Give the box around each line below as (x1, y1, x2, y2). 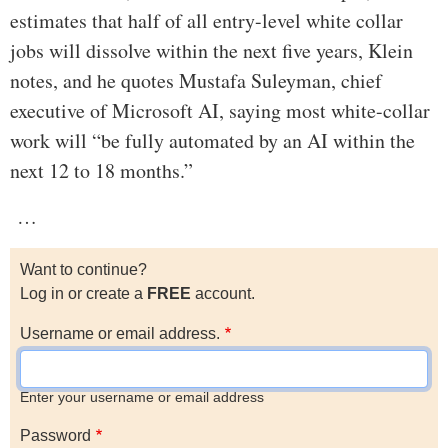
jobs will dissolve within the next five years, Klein (10, 37, 413, 65)
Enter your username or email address (20, 390, 264, 406)
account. (191, 285, 255, 303)
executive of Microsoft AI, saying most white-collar (10, 97, 430, 125)
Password (20, 427, 91, 445)
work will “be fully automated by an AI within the (10, 127, 415, 155)
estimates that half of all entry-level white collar (10, 7, 403, 35)
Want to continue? (20, 261, 147, 279)
